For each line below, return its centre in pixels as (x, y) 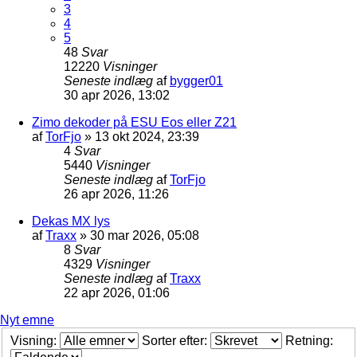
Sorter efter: (176, 341)
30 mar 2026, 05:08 (145, 235)
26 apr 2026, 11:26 (116, 194)
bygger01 (196, 80)
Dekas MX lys (71, 221)
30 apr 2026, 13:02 (117, 95)
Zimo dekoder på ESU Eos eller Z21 (134, 122)
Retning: (311, 341)
